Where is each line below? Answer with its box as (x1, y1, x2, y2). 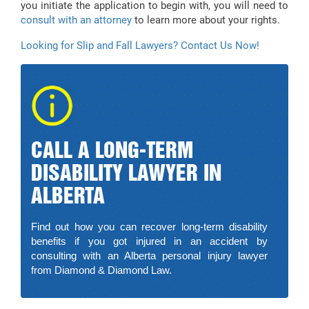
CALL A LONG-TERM (31, 141, 193, 163)
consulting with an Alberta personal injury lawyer (31, 250, 268, 262)
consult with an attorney (21, 14, 132, 27)
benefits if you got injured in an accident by (31, 235, 268, 248)
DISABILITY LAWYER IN (31, 164, 221, 186)
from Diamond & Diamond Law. (31, 264, 172, 277)
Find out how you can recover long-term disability (31, 221, 268, 233)
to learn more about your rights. (132, 14, 280, 27)
